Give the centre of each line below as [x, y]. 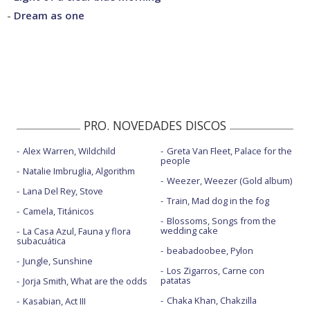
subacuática [41, 240]
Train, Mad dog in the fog [218, 200]
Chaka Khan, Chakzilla [211, 300]
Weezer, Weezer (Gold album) [229, 180]
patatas [175, 280]
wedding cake [189, 230]
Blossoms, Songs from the [221, 220]
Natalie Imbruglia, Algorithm [79, 171]
